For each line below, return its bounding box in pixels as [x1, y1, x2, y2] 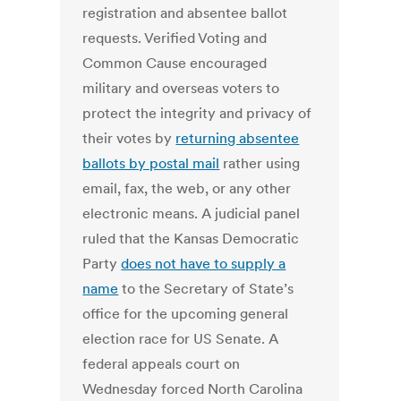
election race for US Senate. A [82, 329, 279, 348]
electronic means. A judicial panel [82, 204, 301, 223]
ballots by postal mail [82, 154, 220, 173]
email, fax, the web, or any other [82, 179, 292, 198]
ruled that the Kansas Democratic [82, 229, 300, 248]
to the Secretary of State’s [118, 279, 294, 298]
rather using [219, 154, 301, 173]
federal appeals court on [82, 354, 241, 373]
